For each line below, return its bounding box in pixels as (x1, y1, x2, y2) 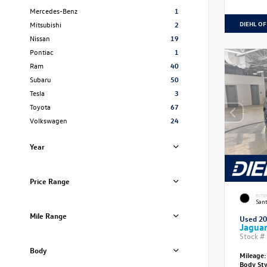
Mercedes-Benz (30, 6, 77, 15)
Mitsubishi (30, 20, 61, 29)
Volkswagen (30, 116, 67, 125)
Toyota (30, 102, 51, 111)
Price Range (30, 176, 70, 186)
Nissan (30, 33, 50, 43)
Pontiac (30, 47, 54, 57)
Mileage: (240, 250, 266, 260)
